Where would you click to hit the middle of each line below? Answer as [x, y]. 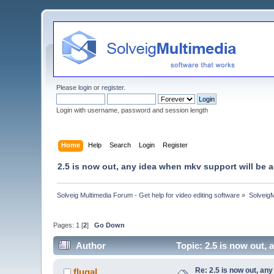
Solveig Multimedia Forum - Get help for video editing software [149, 195]
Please [68, 87]
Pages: [65, 225]
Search [120, 145]
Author [91, 245]
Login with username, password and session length [132, 110]
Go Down [110, 225]
